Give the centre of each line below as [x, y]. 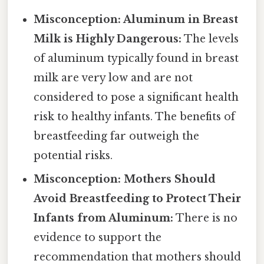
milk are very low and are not [113, 78]
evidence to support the [98, 238]
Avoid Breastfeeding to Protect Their [138, 199]
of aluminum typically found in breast [136, 59]
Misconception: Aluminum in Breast [136, 20]
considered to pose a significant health [136, 98]
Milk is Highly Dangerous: [108, 39]
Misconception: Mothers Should [125, 179]
